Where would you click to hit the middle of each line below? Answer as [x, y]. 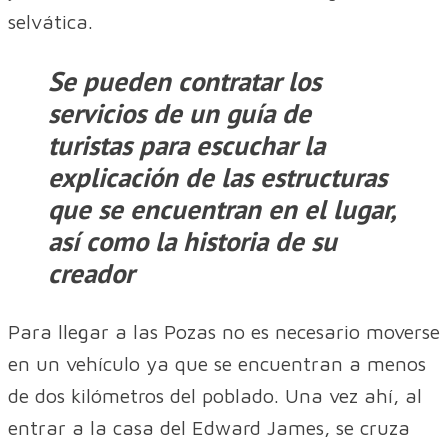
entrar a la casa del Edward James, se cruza [209, 428]
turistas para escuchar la [186, 145]
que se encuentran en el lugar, [221, 209]
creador [91, 273]
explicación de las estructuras [217, 177]
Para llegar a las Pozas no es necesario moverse [224, 332]
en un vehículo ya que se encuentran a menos [217, 364]
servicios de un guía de [179, 113]
